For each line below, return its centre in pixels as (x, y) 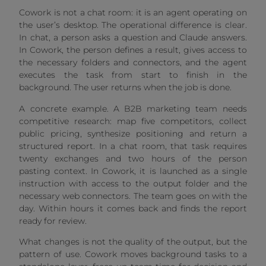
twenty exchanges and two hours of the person (133, 158)
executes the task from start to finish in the (133, 75)
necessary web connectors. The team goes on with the (133, 196)
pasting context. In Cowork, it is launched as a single (133, 171)
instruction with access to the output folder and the (133, 183)
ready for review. (53, 221)
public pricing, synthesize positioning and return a (133, 133)
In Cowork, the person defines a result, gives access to (133, 50)
